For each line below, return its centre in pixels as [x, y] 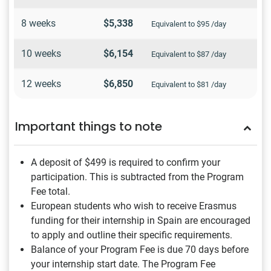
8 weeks [38, 23]
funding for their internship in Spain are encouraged [141, 220]
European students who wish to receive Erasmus [134, 206]
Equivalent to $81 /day [189, 84]
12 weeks [41, 83]
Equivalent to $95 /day [189, 24]
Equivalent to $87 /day [189, 54]
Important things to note [89, 126]
